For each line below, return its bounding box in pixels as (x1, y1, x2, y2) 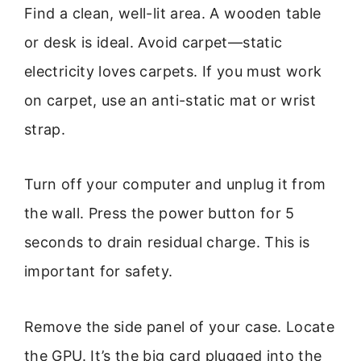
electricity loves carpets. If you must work (24, 62, 322, 80)
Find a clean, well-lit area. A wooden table (24, 4, 322, 22)
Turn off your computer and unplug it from (24, 176, 326, 193)
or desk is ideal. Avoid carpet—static (24, 33, 283, 51)
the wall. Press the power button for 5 (24, 205, 295, 222)
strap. (24, 120, 66, 138)
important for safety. (24, 263, 173, 280)
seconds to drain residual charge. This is (24, 234, 310, 251)
